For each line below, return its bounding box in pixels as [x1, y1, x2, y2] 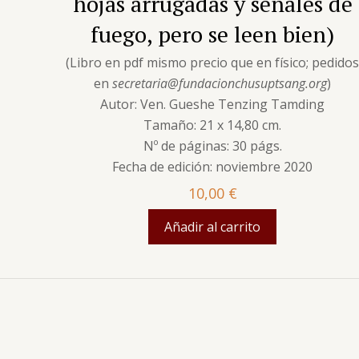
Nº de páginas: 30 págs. [143, 136, 282, 155]
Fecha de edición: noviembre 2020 [112, 157, 313, 175]
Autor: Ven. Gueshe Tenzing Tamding [100, 95, 325, 113]
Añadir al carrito [164, 217, 261, 236]
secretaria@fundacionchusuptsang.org [112, 74, 328, 92]
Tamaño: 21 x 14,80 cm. [143, 115, 282, 134]
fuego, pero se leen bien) [91, 18, 335, 49]
